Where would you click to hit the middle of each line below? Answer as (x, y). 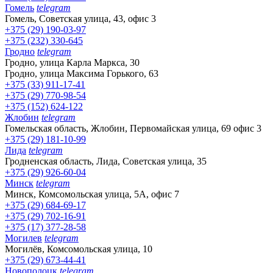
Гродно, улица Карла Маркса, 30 (72, 62)
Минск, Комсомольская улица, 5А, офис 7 (92, 194)
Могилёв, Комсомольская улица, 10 (79, 249)
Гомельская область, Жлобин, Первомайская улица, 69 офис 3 (133, 128)
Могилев (23, 238)
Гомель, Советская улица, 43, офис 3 (80, 18)
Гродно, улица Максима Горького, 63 (82, 73)
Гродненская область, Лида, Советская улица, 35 (106, 161)
